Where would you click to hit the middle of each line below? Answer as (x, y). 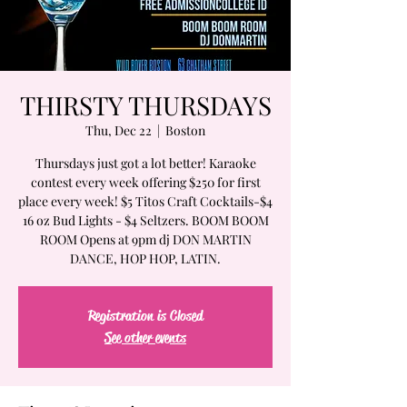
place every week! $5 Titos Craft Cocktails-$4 (145, 201)
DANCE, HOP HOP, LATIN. (145, 258)
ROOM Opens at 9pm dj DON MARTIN (145, 239)
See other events (145, 338)
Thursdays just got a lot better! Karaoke (145, 163)
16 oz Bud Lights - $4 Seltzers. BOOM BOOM (145, 220)
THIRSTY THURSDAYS (145, 105)
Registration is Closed (145, 316)
